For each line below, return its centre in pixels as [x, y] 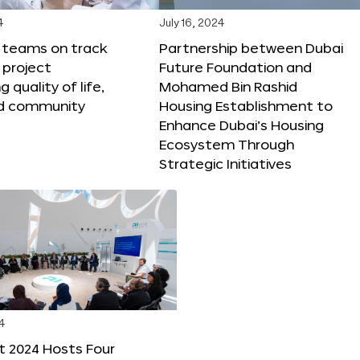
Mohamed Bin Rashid [228, 86]
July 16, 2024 [192, 23]
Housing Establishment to [246, 105]
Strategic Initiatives [225, 163]
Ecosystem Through [227, 144]
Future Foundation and [235, 67]
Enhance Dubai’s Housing [241, 125]
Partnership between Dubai [251, 47]
